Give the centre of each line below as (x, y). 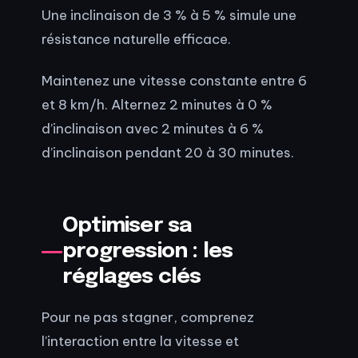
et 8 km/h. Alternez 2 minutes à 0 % (157, 105)
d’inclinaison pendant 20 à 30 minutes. (168, 153)
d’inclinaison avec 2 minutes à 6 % (153, 129)
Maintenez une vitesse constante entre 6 (174, 81)
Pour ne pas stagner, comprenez (148, 316)
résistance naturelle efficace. (136, 39)
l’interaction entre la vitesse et (140, 340)
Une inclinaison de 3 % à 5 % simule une (169, 15)
